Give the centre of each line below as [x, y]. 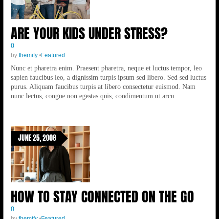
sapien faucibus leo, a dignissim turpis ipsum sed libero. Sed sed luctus [108, 77]
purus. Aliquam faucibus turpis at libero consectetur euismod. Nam [103, 87]
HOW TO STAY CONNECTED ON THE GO [102, 197]
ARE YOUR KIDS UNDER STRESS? [89, 33]
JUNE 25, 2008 [37, 138]
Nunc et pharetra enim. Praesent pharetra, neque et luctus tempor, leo [106, 68]
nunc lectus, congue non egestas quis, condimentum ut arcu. [93, 96]
